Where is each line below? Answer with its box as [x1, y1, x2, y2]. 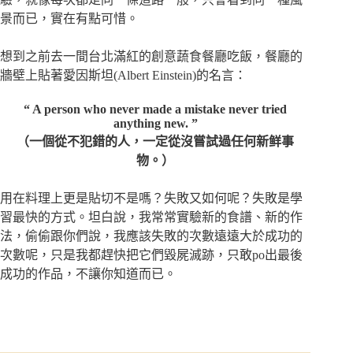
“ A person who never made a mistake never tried [24, 102, 288, 116]
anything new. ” [113, 116, 198, 130]
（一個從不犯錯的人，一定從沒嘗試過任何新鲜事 [17, 134, 295, 148]
